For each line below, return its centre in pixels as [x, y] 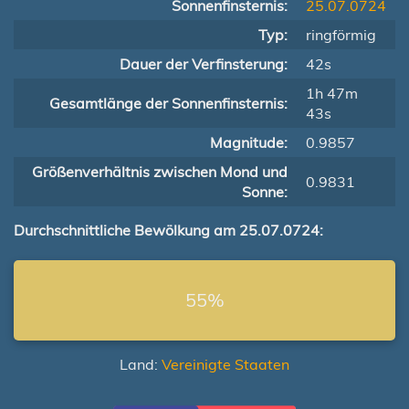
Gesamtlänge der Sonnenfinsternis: [168, 103]
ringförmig [341, 35]
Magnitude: [249, 142]
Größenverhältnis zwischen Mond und [160, 172]
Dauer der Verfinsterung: [204, 64]
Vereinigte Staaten [225, 364]
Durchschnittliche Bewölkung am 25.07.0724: [168, 230]
